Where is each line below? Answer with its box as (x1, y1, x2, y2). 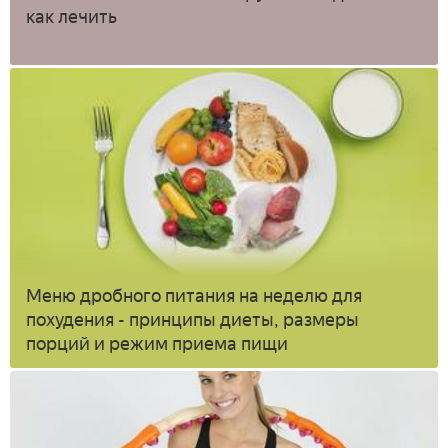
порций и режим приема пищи (26, 333, 288, 356)
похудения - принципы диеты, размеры (26, 309, 359, 332)
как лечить (26, 5, 117, 28)
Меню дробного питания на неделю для (26, 285, 362, 308)
